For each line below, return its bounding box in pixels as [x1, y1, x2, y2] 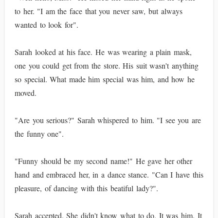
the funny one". [15, 128, 64, 139]
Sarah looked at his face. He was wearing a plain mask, [15, 47, 192, 57]
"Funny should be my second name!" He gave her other [15, 156, 193, 166]
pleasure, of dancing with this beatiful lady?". [15, 183, 158, 193]
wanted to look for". [15, 19, 78, 30]
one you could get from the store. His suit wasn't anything [15, 60, 199, 71]
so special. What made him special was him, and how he [15, 74, 195, 84]
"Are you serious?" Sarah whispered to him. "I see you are [15, 115, 201, 125]
